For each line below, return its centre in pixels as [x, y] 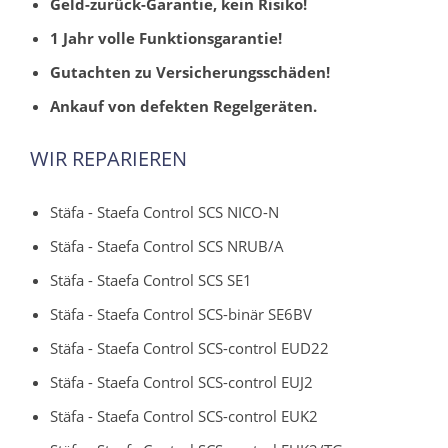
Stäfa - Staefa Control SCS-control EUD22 [189, 347]
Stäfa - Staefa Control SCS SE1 [151, 279]
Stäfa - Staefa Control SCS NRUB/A [167, 245]
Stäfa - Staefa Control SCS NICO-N [164, 211]
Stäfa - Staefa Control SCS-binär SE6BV [181, 313]
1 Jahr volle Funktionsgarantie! [166, 37]
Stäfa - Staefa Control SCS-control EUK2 [184, 415]
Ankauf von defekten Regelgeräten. [183, 105]
